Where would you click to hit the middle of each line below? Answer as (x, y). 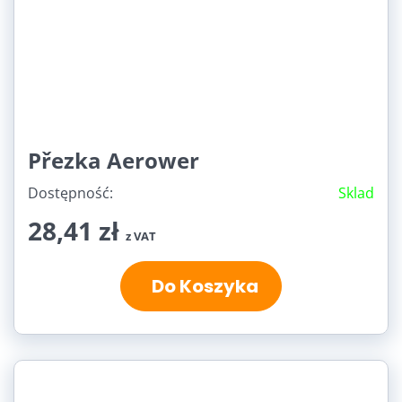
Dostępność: (70, 192)
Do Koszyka (201, 286)
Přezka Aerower (114, 160)
